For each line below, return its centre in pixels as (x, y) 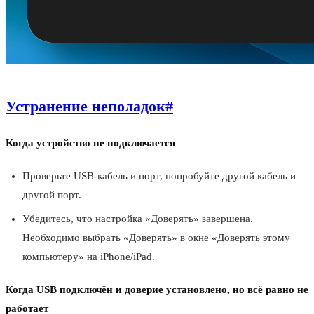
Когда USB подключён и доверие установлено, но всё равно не (157, 289)
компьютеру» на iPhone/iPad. (89, 256)
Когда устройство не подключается (90, 143)
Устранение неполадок (86, 107)
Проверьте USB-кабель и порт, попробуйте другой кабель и (159, 176)
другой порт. (52, 195)
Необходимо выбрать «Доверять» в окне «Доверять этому (156, 237)
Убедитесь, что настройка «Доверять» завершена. (138, 218)
